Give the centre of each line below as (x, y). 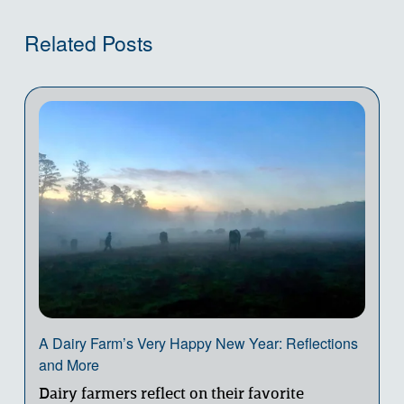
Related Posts (88, 42)
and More (69, 365)
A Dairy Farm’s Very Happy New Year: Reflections (198, 344)
